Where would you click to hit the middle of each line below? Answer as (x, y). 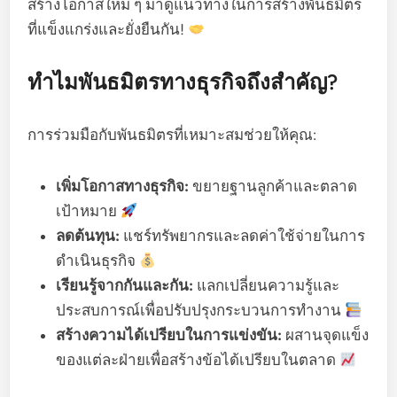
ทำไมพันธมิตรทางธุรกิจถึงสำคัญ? (183, 82)
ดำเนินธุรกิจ (98, 261)
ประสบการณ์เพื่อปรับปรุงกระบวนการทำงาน (201, 310)
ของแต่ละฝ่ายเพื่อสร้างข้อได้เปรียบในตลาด (198, 360)
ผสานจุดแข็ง (326, 335)
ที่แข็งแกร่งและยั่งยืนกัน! (108, 29)
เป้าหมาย (89, 211)
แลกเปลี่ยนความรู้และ (267, 285)
